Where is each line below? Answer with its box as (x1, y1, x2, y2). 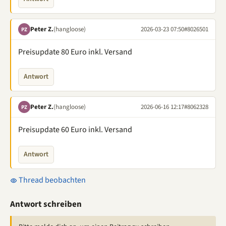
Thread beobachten (17, 175, 86, 186)
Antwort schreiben (10, 198, 82, 210)
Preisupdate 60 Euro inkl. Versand (18, 124, 132, 135)
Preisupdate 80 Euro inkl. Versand (18, 46, 132, 58)
